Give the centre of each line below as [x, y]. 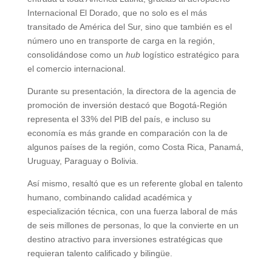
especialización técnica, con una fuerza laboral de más [132, 211]
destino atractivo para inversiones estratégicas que [125, 239]
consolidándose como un [76, 55]
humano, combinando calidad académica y [109, 197]
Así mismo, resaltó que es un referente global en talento [135, 183]
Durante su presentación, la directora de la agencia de [131, 91]
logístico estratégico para [189, 55]
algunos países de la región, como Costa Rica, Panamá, [135, 147]
